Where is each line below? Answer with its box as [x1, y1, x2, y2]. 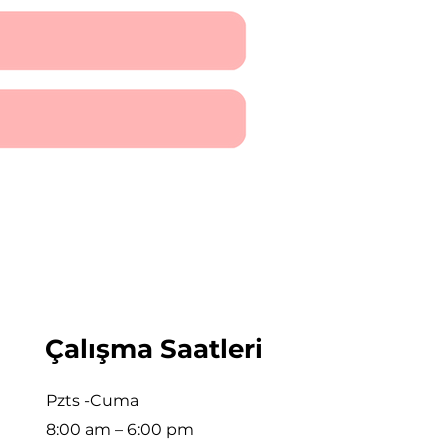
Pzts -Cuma [46, 391, 139, 410]
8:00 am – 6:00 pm [46, 420, 194, 439]
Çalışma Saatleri [45, 333, 263, 365]
